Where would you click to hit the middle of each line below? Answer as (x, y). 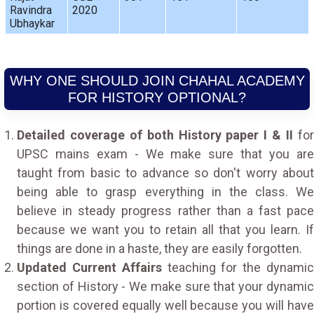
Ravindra (30, 10)
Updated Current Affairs (89, 267)
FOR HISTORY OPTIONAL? (157, 97)
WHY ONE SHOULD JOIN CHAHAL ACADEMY (157, 80)
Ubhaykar (32, 23)
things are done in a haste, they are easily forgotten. (159, 248)
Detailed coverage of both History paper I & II (155, 135)
